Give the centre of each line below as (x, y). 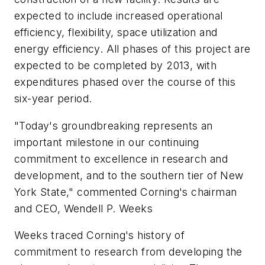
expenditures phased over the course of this (125, 82)
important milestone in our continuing (107, 142)
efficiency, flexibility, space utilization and (116, 32)
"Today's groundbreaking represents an (114, 125)
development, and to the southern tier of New (129, 175)
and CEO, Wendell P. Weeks (83, 208)
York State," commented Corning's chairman (126, 192)
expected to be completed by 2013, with (116, 65)
